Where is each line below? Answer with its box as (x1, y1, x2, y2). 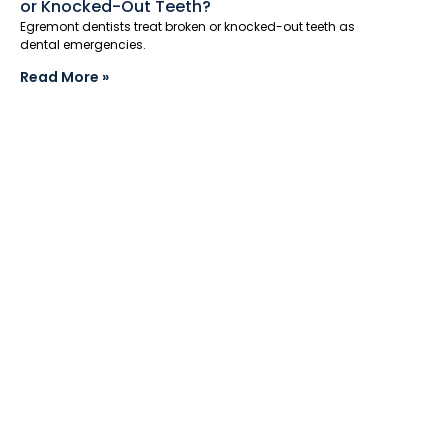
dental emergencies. (20, 35, 146, 53)
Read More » (20, 66, 109, 87)
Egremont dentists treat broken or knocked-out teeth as (20, 17, 355, 35)
